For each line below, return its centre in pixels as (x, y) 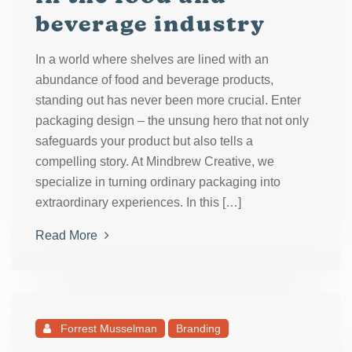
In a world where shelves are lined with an (152, 59)
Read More (68, 235)
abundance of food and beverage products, (154, 80)
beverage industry (150, 24)
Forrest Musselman (107, 328)
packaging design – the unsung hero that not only (172, 121)
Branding (198, 328)
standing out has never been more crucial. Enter (168, 100)
